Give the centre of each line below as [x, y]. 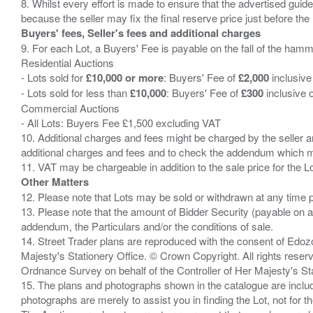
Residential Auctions [67, 62]
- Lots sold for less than [75, 92]
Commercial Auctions [70, 108]
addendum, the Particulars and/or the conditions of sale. [147, 226]
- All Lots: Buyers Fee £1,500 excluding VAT [121, 122]
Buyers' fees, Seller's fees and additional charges [141, 32]
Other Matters [55, 181]
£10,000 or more [125, 77]
